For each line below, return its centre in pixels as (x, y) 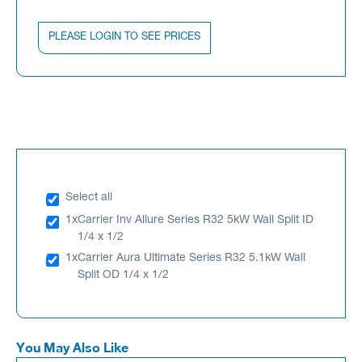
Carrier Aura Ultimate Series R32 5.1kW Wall (192, 258)
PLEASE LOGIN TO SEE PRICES (124, 37)
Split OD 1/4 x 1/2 (123, 275)
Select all (89, 198)
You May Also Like (72, 347)
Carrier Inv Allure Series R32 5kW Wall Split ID (196, 220)
